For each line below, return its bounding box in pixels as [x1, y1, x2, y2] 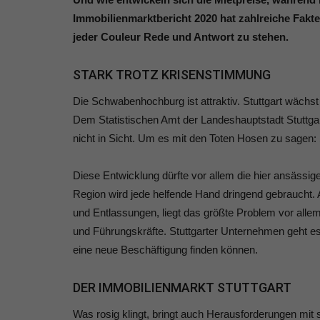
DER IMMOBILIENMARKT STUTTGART [73, 280, 291, 296]
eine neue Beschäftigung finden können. [73, 244, 258, 256]
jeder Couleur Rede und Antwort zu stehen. [73, 31, 289, 44]
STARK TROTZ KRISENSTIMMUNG [73, 67, 271, 83]
